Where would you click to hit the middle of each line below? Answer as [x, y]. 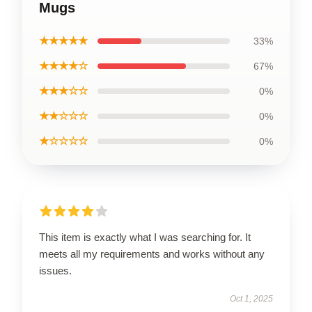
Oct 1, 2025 [251, 299]
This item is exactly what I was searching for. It [145, 237]
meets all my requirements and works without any [152, 254]
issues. [55, 271]
